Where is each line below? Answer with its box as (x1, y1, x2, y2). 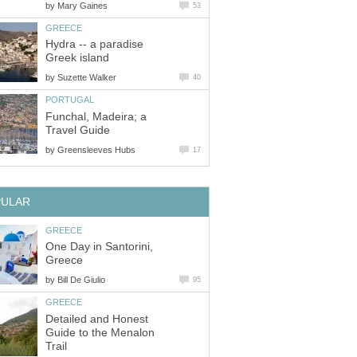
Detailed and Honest (45, 312, 148, 325)
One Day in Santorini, (45, 241, 153, 253)
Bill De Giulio (57, 275, 105, 285)
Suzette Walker (57, 73, 116, 83)
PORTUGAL (45, 95, 94, 105)
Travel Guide (45, 124, 110, 136)
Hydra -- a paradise (45, 38, 143, 51)
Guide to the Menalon (45, 326, 155, 339)
